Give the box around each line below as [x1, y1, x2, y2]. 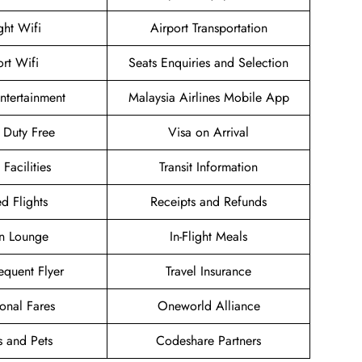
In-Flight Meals [170, 227, 247, 246]
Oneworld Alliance [157, 297, 260, 316]
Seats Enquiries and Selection [128, 53, 288, 73]
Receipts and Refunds [150, 192, 267, 212]
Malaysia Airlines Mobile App [128, 88, 289, 107]
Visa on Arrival [168, 123, 249, 142]
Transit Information [159, 158, 258, 177]
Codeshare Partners [156, 331, 261, 351]
